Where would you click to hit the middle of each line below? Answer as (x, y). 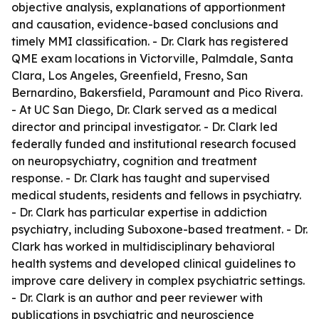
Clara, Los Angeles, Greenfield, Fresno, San (130, 75)
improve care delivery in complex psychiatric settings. (158, 281)
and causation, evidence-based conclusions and (145, 24)
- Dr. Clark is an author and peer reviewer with (137, 298)
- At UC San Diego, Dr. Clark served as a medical (144, 110)
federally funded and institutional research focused (154, 144)
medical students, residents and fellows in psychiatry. (156, 195)
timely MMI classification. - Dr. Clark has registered (150, 41)
